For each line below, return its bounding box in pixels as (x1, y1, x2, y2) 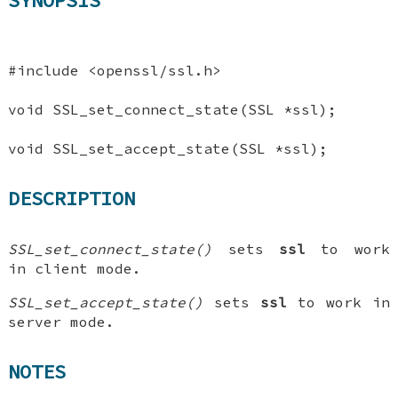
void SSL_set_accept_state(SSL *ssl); (8, 139, 329, 157)
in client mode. (8, 259, 142, 277)
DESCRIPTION (8, 186, 136, 211)
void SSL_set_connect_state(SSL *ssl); (8, 99, 338, 118)
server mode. (8, 312, 115, 330)
